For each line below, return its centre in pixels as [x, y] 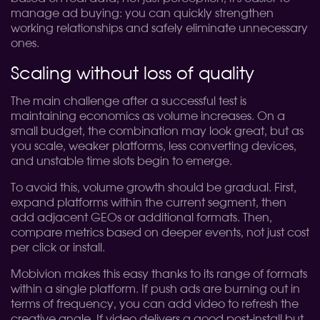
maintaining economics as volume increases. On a [148, 116]
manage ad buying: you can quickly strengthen [142, 14]
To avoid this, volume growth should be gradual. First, [154, 188]
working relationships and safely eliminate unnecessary [159, 29]
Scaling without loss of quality [132, 74]
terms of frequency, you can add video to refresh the [155, 304]
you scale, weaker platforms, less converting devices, [154, 146]
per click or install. [58, 248]
